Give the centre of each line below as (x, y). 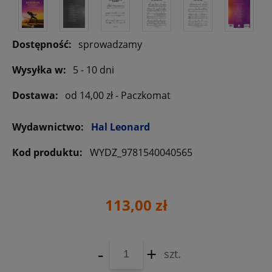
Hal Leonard (121, 127)
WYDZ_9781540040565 (141, 153)
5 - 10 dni (93, 70)
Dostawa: (35, 96)
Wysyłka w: (39, 70)
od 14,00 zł (89, 96)
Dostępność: (42, 45)
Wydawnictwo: (49, 127)
